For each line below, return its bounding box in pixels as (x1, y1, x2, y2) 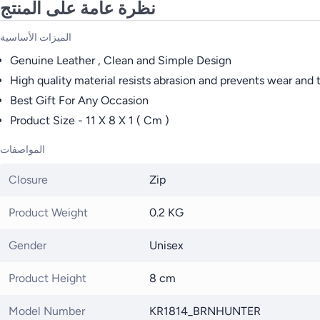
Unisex (149, 238, 184, 252)
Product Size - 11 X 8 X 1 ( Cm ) (10, 113, 169, 127)
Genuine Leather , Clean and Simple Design (10, 53, 231, 67)
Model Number (9, 304, 85, 318)
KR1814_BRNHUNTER (149, 304, 261, 318)
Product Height (9, 271, 86, 285)
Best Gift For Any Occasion (10, 93, 149, 107)
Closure (9, 172, 48, 186)
